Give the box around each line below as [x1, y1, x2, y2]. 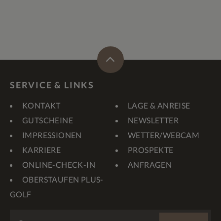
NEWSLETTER [128, 115, 179, 125]
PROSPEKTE [128, 145, 174, 154]
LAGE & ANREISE [128, 100, 190, 110]
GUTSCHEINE [22, 115, 73, 125]
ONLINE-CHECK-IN [22, 159, 95, 169]
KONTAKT [22, 100, 61, 110]
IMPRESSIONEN [22, 130, 82, 140]
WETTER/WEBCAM [128, 130, 200, 140]
